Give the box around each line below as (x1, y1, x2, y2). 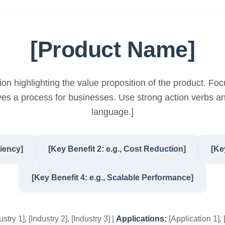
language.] (91, 107, 134, 117)
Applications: (116, 214, 167, 223)
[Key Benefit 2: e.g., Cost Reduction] (48, 145, 186, 153)
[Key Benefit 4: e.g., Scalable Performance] (32, 173, 193, 182)
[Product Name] (30, 37, 195, 62)
